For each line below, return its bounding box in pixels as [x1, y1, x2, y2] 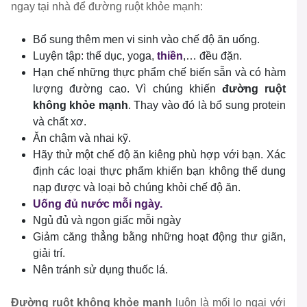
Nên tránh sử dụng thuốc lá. [33, 264, 168, 276]
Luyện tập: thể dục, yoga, [33, 50, 157, 62]
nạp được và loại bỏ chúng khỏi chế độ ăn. [33, 182, 243, 194]
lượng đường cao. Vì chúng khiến [33, 83, 222, 95]
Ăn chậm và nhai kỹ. [33, 132, 134, 145]
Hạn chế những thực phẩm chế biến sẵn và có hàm [33, 66, 286, 79]
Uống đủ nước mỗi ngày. [33, 198, 162, 210]
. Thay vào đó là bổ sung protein [127, 99, 286, 112]
